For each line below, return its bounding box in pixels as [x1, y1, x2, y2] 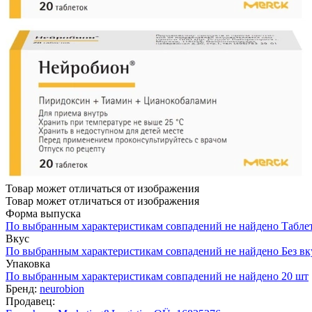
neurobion [40, 282, 84, 295]
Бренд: [6, 282, 37, 295]
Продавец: [6, 295, 55, 307]
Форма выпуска [6, 207, 81, 219]
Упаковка [6, 257, 50, 270]
